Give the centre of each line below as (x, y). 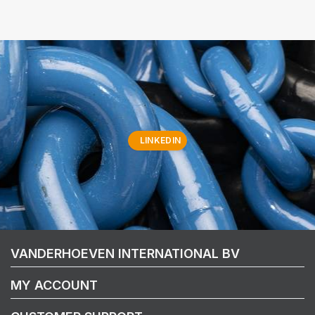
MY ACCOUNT (54, 285)
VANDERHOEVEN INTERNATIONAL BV (125, 253)
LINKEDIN (160, 140)
